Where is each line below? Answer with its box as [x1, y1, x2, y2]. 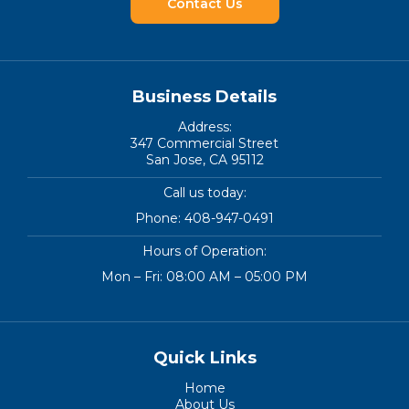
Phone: [135, 210, 184, 226]
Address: [177, 119, 232, 135]
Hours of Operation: [142, 243, 267, 259]
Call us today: [163, 184, 246, 201]
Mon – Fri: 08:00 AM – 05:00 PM [101, 268, 308, 285]
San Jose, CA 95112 [145, 152, 264, 168]
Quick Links [152, 348, 257, 368]
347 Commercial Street [131, 135, 278, 152]
